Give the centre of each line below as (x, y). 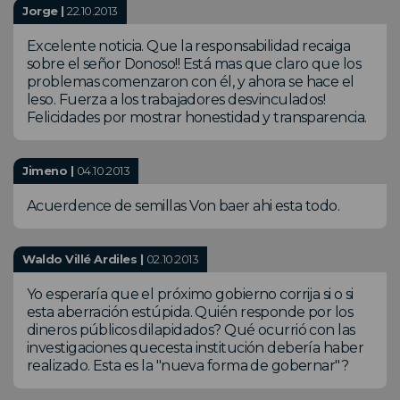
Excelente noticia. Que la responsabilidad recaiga (189, 46)
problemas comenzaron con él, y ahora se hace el (191, 81)
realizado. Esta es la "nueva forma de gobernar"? (188, 365)
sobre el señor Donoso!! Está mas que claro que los (194, 63)
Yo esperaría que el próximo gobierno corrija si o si (190, 294)
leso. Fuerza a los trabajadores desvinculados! (176, 99)
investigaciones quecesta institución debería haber (196, 347)
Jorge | (45, 10)
